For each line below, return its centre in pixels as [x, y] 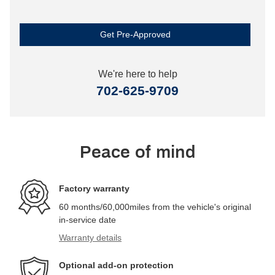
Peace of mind [137, 151]
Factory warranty [94, 189]
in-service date [87, 219]
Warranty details [90, 237]
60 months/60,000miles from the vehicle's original [155, 207]
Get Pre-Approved [135, 34]
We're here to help [137, 74]
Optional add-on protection [116, 265]
